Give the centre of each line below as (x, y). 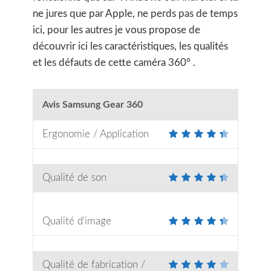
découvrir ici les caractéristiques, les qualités (130, 46)
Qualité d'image (77, 221)
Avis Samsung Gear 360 (93, 105)
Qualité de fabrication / (94, 265)
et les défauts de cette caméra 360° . (114, 63)
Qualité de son (74, 178)
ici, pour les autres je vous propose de (116, 30)
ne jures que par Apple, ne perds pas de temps (135, 14)
